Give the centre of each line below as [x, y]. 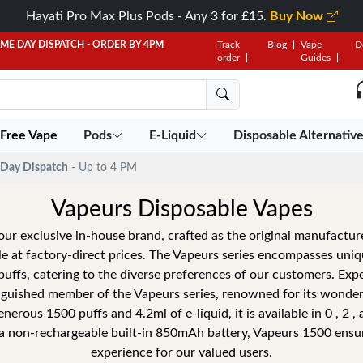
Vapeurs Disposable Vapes [181, 209]
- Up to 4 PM [104, 167]
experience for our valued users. [181, 352]
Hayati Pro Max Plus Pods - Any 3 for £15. [147, 16]
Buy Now [298, 16]
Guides [315, 58]
